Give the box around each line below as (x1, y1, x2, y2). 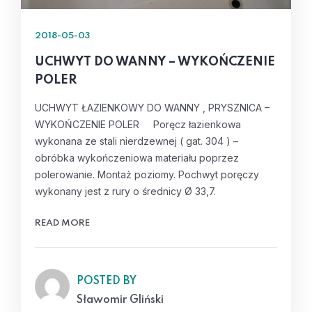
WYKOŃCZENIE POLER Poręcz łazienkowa (35, 118, 244, 130)
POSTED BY (77, 276, 136, 287)
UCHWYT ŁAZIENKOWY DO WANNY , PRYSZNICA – (35, 102, 270, 114)
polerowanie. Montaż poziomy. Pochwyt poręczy (35, 169, 259, 180)
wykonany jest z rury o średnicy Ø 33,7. (35, 185, 216, 197)
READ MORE (35, 219, 90, 228)
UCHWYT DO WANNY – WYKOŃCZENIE (35, 56, 275, 68)
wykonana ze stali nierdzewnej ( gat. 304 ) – (35, 135, 238, 147)
